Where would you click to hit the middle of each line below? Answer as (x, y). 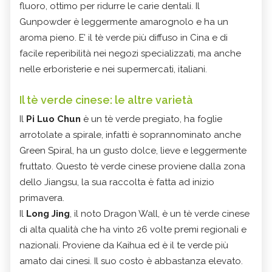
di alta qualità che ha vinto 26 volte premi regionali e (133, 229)
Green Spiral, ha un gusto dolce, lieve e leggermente (133, 150)
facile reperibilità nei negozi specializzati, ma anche (130, 53)
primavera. (42, 198)
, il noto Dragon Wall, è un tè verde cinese (160, 213)
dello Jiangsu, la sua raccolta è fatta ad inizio (117, 182)
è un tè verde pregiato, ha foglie (151, 119)
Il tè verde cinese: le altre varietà (106, 100)
